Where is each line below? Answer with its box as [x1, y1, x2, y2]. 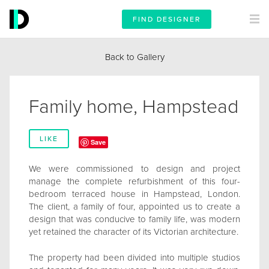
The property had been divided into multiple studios [29, 252, 240, 263]
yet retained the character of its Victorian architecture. [29, 226, 238, 237]
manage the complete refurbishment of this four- [29, 176, 240, 187]
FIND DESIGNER [133, 15, 201, 23]
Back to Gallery [104, 52, 165, 62]
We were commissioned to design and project [29, 163, 240, 174]
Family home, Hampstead [29, 95, 238, 118]
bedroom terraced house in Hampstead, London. [29, 189, 240, 199]
